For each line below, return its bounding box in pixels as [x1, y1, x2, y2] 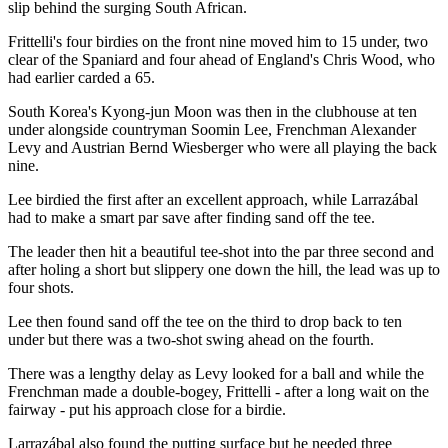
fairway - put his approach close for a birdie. [8, 400, 286, 418]
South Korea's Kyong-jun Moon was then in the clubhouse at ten [8, 102, 417, 120]
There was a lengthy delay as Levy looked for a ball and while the [8, 364, 424, 382]
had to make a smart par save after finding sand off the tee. [8, 208, 375, 226]
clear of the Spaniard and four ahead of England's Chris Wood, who [8, 50, 435, 68]
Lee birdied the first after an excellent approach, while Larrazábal [8, 190, 418, 208]
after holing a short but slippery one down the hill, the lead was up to [8, 260, 440, 278]
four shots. [8, 278, 74, 296]
